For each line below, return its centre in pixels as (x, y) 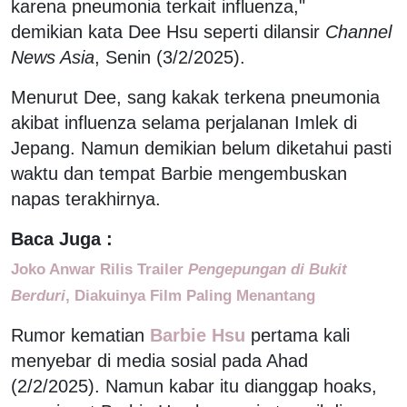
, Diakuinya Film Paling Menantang (190, 295)
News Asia (53, 57)
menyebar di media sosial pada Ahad (159, 360)
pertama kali (300, 335)
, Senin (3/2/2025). (170, 57)
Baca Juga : (62, 238)
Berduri (38, 295)
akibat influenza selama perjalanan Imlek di (184, 122)
